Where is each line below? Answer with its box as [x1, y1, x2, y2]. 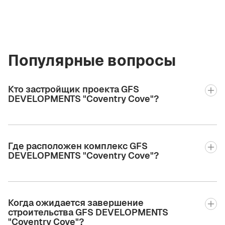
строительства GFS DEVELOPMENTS [8, 206, 168, 218]
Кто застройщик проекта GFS [8, 83, 139, 95]
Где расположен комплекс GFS [8, 140, 148, 152]
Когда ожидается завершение [8, 196, 144, 208]
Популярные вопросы [8, 50, 176, 70]
